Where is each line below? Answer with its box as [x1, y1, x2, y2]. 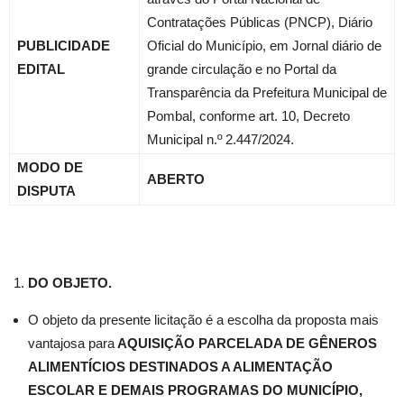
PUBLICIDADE [17, 38, 110, 53]
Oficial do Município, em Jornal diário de [147, 38, 381, 53]
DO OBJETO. [28, 275, 112, 290]
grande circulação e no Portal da [147, 61, 336, 77]
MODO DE [17, 160, 83, 175]
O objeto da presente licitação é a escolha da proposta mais [28, 312, 379, 327]
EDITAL [17, 61, 65, 77]
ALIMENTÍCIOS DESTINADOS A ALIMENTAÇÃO [28, 359, 333, 374]
